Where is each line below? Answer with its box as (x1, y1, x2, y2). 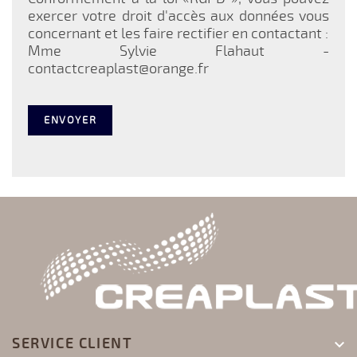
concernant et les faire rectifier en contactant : (28, 25, 328, 43)
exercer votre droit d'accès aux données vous (28, 7, 329, 25)
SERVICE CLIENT (12, 335, 133, 353)
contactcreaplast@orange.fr (28, 60, 209, 78)
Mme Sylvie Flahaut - (28, 42, 329, 61)
